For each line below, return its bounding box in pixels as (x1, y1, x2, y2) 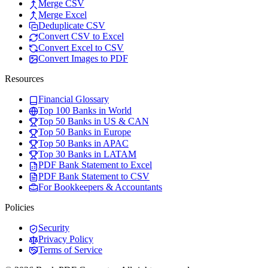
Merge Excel (38, 9, 87, 20)
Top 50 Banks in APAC (38, 138, 129, 148)
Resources (5, 74, 44, 84)
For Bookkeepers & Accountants (38, 181, 162, 192)
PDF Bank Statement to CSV (38, 170, 150, 181)
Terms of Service (38, 244, 102, 255)
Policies (5, 202, 34, 213)
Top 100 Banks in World (38, 105, 132, 115)
